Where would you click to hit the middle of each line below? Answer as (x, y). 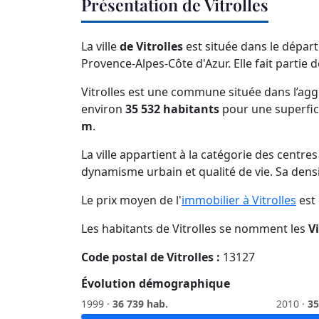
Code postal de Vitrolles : (151, 257)
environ (103, 109)
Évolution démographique (156, 284)
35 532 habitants (172, 109)
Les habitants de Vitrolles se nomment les (195, 229)
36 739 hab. (140, 304)
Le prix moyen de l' (131, 200)
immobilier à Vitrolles (239, 200)
